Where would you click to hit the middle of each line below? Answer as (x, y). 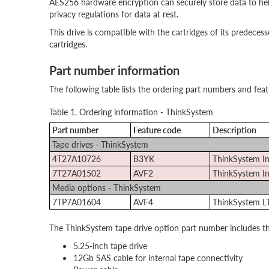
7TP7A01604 (77, 202)
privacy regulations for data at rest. (114, 14)
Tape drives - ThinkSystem (100, 144)
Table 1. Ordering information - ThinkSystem (131, 112)
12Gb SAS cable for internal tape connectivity (158, 258)
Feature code (157, 130)
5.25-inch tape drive (110, 246)
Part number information (114, 70)
